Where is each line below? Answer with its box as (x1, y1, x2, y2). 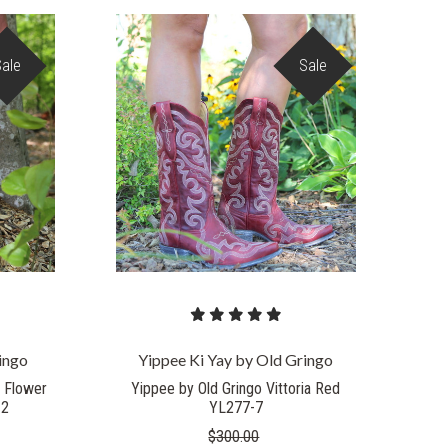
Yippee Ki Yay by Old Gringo (138, 350, 334, 370)
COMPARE (202, 116, 269, 132)
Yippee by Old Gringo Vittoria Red (131, 379, 341, 399)
